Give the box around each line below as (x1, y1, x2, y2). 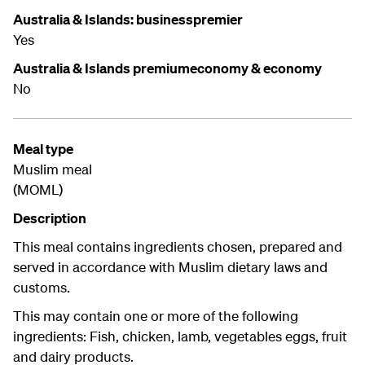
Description (13, 209, 86, 227)
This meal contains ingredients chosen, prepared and (13, 238, 342, 256)
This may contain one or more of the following (13, 307, 298, 325)
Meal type (13, 140, 73, 158)
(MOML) (13, 181, 63, 199)
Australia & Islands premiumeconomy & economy (13, 59, 322, 77)
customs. (13, 279, 70, 297)
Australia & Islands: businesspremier (13, 11, 245, 29)
